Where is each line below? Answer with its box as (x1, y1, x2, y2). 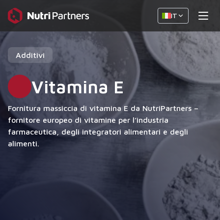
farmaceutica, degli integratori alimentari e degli (8, 127, 188, 136)
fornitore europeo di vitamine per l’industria (8, 115, 168, 124)
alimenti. (8, 139, 39, 148)
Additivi (16, 51, 45, 59)
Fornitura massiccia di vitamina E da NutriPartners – (8, 104, 198, 112)
